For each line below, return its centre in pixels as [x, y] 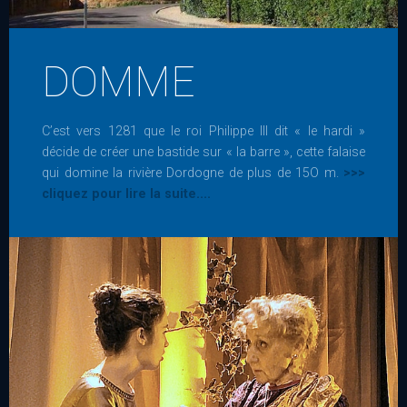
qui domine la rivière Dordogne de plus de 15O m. [193, 174]
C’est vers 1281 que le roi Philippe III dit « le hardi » [203, 132]
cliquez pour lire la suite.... [126, 194]
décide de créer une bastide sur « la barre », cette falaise [203, 153]
